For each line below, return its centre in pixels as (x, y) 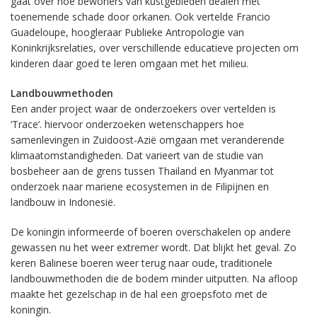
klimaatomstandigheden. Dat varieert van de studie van (137, 155)
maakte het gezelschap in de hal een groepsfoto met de (139, 294)
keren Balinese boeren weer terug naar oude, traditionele (142, 263)
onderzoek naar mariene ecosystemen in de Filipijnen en (140, 186)
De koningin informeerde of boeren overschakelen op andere (151, 232)
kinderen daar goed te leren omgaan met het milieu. (129, 63)
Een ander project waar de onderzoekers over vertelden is (143, 109)
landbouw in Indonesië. (63, 202)
